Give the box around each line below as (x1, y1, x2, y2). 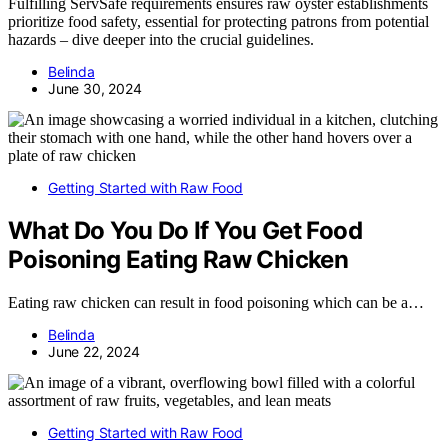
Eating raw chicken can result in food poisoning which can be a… (8, 294, 424, 312)
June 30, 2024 (48, 80, 142, 98)
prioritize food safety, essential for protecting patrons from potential (8, 13, 429, 31)
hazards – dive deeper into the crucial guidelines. (8, 31, 314, 49)
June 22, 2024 (48, 343, 140, 361)
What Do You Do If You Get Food (8, 216, 362, 246)
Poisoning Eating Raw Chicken (8, 245, 349, 275)
